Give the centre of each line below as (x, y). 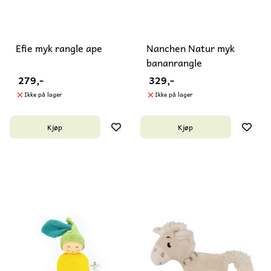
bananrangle (174, 63)
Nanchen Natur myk (191, 48)
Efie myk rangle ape (59, 48)
